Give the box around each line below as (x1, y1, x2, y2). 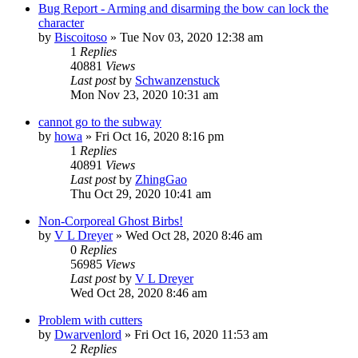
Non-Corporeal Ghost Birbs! (38, 213, 183, 228)
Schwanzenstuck (135, 73, 220, 87)
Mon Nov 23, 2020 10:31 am (70, 87, 218, 101)
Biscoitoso (54, 30, 107, 44)
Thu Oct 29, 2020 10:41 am (70, 186, 211, 201)
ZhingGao (135, 172, 187, 186)
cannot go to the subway (38, 114, 161, 129)
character (38, 15, 84, 30)
